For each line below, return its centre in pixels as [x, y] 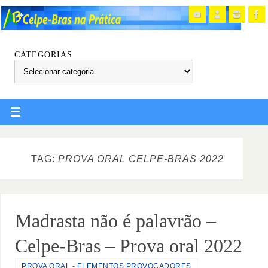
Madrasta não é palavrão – [116, 221]
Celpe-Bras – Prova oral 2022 [129, 246]
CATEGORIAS [44, 54]
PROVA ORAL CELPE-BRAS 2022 [141, 158]
